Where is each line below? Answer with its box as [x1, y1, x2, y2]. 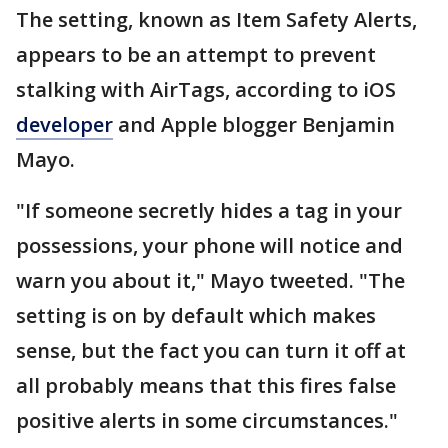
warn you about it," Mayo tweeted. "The [16, 267, 405, 295]
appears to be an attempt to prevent [16, 41, 376, 69]
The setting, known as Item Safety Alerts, [16, 6, 417, 34]
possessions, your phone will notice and [16, 232, 403, 260]
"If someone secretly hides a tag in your [16, 197, 402, 225]
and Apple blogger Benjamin [113, 111, 395, 139]
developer [16, 111, 113, 139]
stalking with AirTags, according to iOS [16, 76, 396, 104]
